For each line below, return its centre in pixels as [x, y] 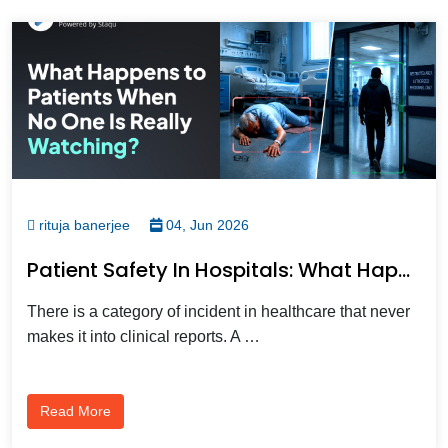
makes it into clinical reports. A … [143, 336]
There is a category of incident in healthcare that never [218, 311]
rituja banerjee [82, 224]
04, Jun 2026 [205, 224]
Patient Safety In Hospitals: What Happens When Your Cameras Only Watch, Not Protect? [404, 269]
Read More [75, 410]
